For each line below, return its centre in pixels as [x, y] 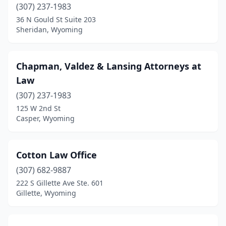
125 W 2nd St [38, 108]
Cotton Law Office [56, 155]
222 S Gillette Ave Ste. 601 [60, 183]
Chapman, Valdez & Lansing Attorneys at [109, 66]
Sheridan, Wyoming [49, 30]
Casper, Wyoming [45, 118]
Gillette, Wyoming [46, 193]
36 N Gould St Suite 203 [56, 19]
